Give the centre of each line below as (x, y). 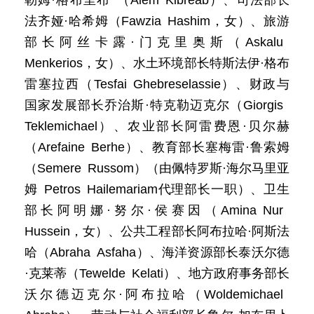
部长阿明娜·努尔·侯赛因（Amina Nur (157, 210)
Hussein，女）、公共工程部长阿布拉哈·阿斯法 (157, 231)
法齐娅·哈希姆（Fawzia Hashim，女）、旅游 (157, 21)
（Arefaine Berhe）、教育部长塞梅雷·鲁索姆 (157, 147)
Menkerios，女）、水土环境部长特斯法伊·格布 (157, 63)
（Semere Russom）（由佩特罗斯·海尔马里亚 (157, 168)
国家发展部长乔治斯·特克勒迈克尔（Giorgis (157, 105)
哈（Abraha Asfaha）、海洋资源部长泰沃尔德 (157, 252)
